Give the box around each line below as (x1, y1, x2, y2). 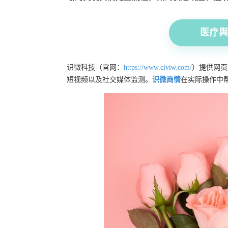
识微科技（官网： (67, 64, 124, 72)
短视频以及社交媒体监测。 (67, 76, 152, 84)
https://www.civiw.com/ (124, 64, 192, 72)
